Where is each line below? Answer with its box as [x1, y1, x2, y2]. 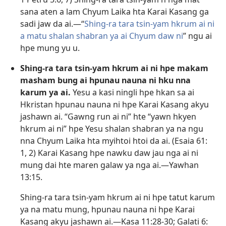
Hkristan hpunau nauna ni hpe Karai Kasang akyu [20, 98, 209, 110]
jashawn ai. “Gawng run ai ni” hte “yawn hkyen [20, 110, 196, 122]
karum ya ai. [20, 86, 71, 98]
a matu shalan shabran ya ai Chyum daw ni [20, 30, 183, 41]
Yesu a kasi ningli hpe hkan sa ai [71, 86, 194, 98]
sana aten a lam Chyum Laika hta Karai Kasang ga [20, 6, 209, 17]
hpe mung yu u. [20, 42, 80, 53]
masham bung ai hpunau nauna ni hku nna [20, 74, 191, 86]
